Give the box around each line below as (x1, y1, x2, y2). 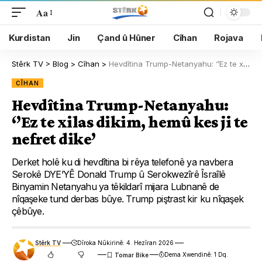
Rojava (214, 32, 243, 43)
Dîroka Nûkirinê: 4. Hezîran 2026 (77, 239, 174, 246)
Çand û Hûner (97, 32, 156, 43)
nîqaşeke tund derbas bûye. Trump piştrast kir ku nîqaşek (12, 193, 244, 205)
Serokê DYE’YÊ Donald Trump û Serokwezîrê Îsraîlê (12, 168, 226, 180)
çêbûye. (12, 205, 44, 217)
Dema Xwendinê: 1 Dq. (164, 251, 229, 258)
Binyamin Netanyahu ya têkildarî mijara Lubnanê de (12, 181, 219, 192)
